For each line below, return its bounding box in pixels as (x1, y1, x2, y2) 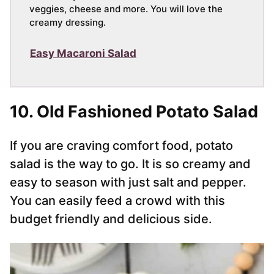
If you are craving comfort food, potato (10, 138, 233, 154)
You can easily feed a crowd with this (10, 193, 225, 209)
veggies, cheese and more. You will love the (29, 3, 223, 15)
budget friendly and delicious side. (10, 212, 212, 227)
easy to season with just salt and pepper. (10, 175, 246, 190)
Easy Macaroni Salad (30, 47, 136, 60)
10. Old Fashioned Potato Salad (10, 102, 258, 122)
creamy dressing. (29, 17, 106, 29)
